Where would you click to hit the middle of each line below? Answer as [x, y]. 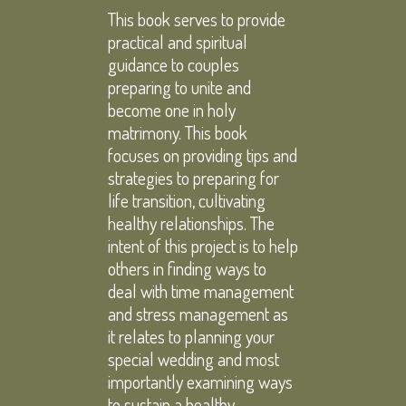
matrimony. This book [178, 132]
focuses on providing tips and [203, 155]
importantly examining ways [200, 381]
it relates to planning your [191, 336]
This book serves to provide [197, 19]
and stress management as [198, 313]
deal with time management [201, 290]
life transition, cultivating [187, 200]
